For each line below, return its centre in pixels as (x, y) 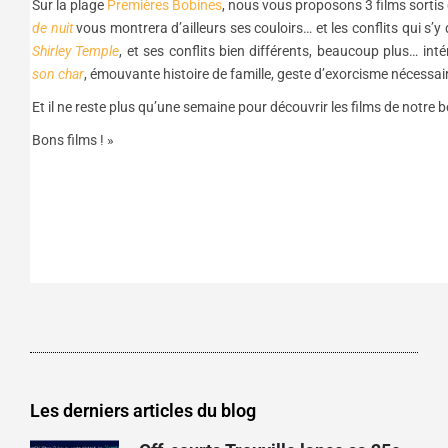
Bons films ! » (73, 139)
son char (58, 73)
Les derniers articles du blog (143, 410)
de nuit (54, 27)
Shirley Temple (76, 50)
